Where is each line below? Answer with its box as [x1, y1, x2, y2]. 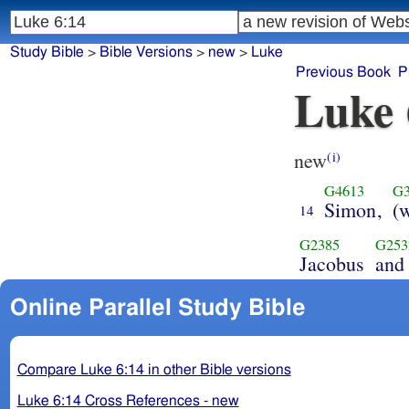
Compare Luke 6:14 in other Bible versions [16, 362, 291, 377]
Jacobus [299, 249, 365, 277]
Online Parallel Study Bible [9, 296, 306, 320]
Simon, [323, 195, 383, 223]
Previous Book [296, 65, 391, 80]
